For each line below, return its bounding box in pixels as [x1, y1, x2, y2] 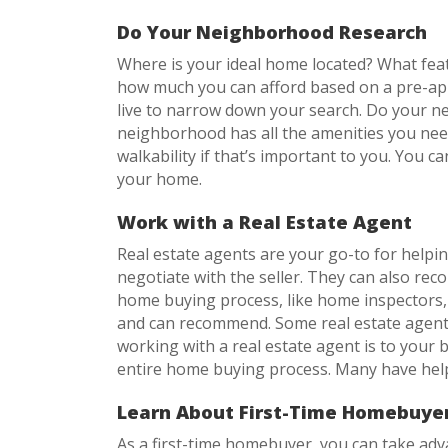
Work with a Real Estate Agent [117, 208, 417, 234]
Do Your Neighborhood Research [117, 18, 432, 44]
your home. [117, 167, 210, 190]
